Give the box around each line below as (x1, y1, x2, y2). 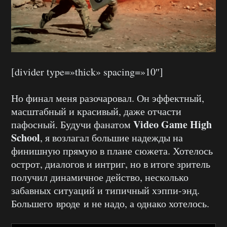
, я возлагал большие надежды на (40, 130, 183, 144)
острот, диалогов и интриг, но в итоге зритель (11, 157, 210, 171)
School (11, 130, 40, 145)
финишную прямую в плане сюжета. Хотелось (11, 143, 213, 158)
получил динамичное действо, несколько (11, 170, 188, 184)
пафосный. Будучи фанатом (11, 117, 133, 131)
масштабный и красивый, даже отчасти (11, 104, 181, 118)
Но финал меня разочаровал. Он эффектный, (11, 91, 204, 105)
